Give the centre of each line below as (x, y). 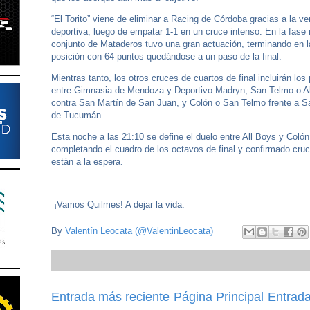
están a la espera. (89, 162)
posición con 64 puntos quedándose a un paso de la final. (166, 56)
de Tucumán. (79, 115)
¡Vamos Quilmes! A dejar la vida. (118, 204)
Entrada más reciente (110, 297)
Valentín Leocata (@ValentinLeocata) (139, 230)
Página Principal (219, 297)
